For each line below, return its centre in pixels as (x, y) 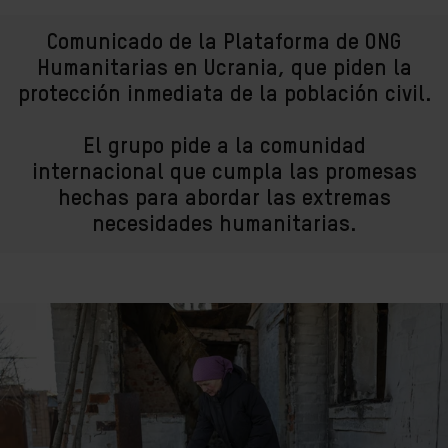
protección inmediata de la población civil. (224, 95)
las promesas (349, 173)
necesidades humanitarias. (224, 225)
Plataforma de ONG (312, 43)
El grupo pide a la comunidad (224, 147)
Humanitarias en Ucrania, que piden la (224, 69)
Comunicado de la (135, 43)
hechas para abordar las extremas (224, 199)
